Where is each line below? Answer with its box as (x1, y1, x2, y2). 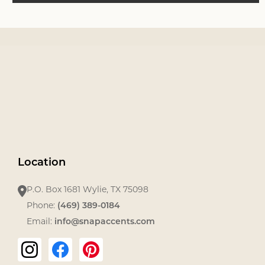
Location (18, 157, 66, 169)
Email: (27, 218, 54, 227)
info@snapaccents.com (54, 218, 155, 227)
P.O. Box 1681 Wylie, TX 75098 (27, 186, 148, 195)
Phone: (27, 202, 57, 211)
